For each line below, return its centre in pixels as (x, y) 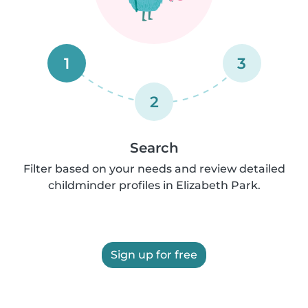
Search (154, 148)
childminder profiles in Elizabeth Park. (154, 185)
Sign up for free (154, 255)
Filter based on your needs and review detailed (154, 169)
